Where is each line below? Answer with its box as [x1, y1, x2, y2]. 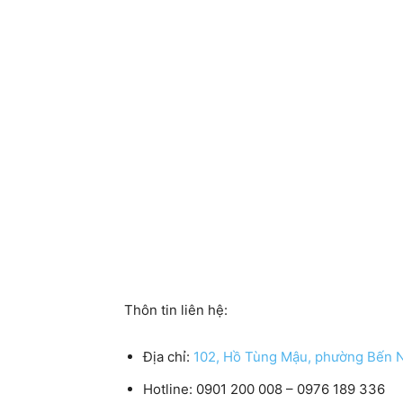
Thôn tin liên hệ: [124, 301, 228, 318]
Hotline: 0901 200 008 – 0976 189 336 [143, 381, 385, 398]
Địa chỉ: [143, 348, 193, 365]
